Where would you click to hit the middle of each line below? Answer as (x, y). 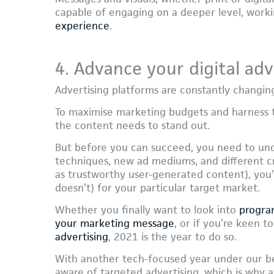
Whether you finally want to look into (147, 210)
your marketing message (115, 224)
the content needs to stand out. (132, 126)
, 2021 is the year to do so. (172, 237)
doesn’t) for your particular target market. (157, 188)
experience (82, 25)
